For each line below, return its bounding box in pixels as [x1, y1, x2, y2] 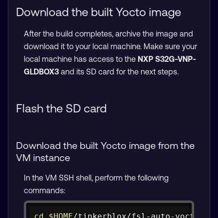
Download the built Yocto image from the [16, 140, 195, 151]
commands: [24, 186, 65, 195]
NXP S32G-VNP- [138, 54, 196, 64]
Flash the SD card [16, 102, 107, 115]
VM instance [16, 152, 70, 163]
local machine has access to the [24, 54, 138, 64]
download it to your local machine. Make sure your [24, 42, 197, 51]
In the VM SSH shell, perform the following [24, 173, 169, 182]
